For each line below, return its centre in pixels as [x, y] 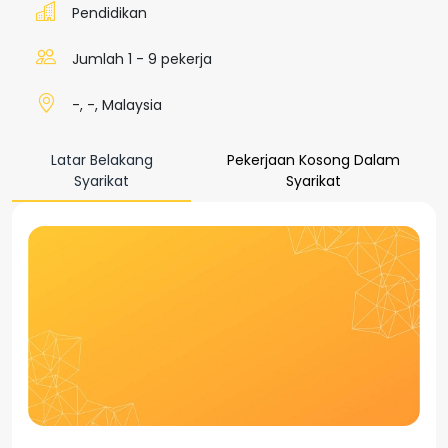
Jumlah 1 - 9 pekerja [142, 59]
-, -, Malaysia [117, 105]
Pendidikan [109, 13]
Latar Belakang [101, 160]
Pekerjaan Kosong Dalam [314, 160]
